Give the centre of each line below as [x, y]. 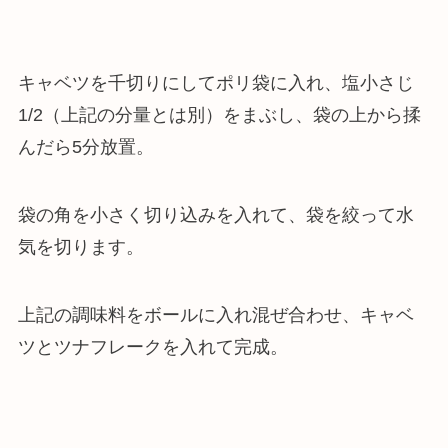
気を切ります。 [80, 247]
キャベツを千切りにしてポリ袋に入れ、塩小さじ [215, 83]
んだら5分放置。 [85, 147]
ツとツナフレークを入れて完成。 [152, 346]
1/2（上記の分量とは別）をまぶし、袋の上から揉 [219, 115]
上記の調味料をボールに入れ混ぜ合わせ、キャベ [215, 314]
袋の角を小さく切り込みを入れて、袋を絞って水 [215, 215]
